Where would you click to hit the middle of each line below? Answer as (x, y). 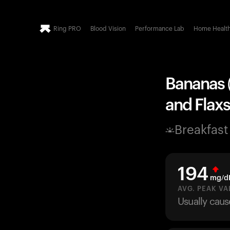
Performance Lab (160, 29)
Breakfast (202, 130)
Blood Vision (108, 29)
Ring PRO (67, 29)
